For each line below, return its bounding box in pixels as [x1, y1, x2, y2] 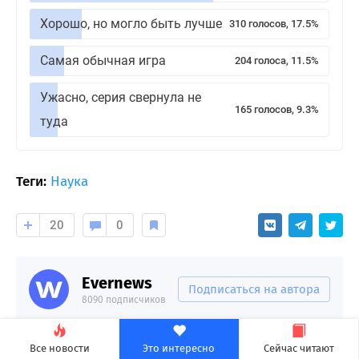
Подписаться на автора [188, 281, 320, 296]
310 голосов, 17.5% [229, 17, 319, 30]
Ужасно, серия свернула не [40, 89, 201, 105]
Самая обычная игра [40, 52, 166, 68]
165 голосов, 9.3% [235, 103, 319, 115]
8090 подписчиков [82, 293, 166, 305]
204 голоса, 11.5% [235, 54, 319, 67]
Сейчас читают [263, 342, 334, 354]
